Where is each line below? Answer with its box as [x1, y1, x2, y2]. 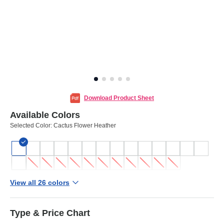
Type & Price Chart [10, 208, 90, 218]
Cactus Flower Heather [53, 122, 116, 129]
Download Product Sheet [84, 94, 154, 102]
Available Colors [10, 110, 80, 120]
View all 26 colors [10, 178, 69, 187]
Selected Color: [10, 122, 53, 129]
